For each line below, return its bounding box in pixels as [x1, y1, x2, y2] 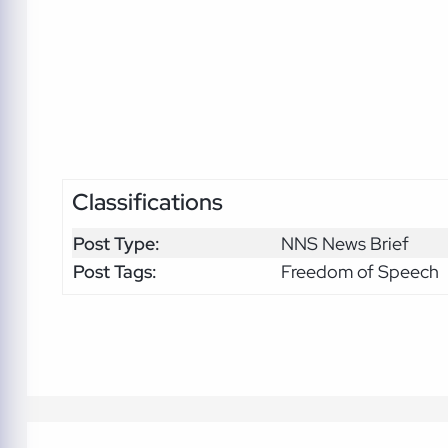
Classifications [71, 187, 223, 218]
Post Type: [72, 231, 160, 255]
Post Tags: [72, 259, 157, 283]
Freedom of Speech [280, 259, 439, 283]
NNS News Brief [280, 231, 409, 255]
